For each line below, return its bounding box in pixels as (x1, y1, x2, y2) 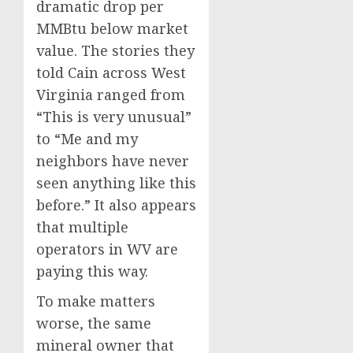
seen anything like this (36, 173, 196, 193)
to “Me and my (36, 129, 138, 149)
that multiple (36, 217, 128, 237)
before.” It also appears (36, 195, 196, 215)
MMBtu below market (36, 19, 188, 39)
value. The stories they (36, 41, 195, 61)
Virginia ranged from (36, 85, 185, 105)
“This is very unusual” (36, 107, 191, 127)
